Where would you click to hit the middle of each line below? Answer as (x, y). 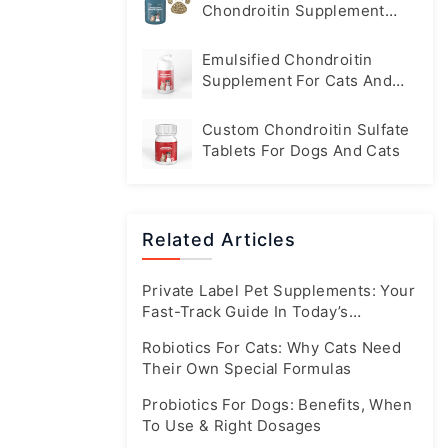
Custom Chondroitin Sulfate (306, 129)
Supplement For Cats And (297, 80)
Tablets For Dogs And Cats (301, 150)
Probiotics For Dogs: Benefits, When (277, 404)
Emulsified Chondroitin (287, 59)
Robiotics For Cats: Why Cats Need (272, 347)
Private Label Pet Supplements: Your (278, 290)
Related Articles (219, 239)
